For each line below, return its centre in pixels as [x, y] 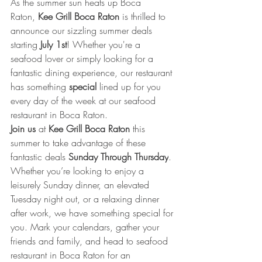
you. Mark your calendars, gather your [86, 227]
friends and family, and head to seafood [91, 241]
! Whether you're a [105, 44]
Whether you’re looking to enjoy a [79, 171]
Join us [23, 129]
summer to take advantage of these [80, 143]
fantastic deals [39, 157]
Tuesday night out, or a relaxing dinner [86, 199]
